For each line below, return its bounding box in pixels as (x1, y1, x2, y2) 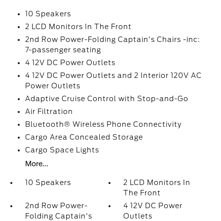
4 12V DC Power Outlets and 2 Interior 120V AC (25, 72, 202, 79)
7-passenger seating (25, 46, 101, 54)
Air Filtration (25, 108, 73, 115)
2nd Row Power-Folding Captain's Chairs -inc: (25, 36, 200, 43)
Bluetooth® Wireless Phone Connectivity (25, 120, 182, 128)
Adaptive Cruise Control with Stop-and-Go (25, 95, 188, 103)
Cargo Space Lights (25, 146, 99, 154)
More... (25, 160, 48, 168)
